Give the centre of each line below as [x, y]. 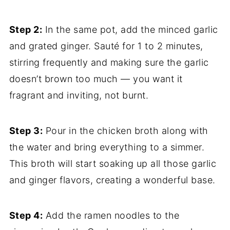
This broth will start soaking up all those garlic [113, 164]
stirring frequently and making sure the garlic [109, 63]
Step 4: [26, 216]
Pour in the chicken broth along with [126, 131]
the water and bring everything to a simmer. [107, 147]
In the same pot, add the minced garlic [130, 30]
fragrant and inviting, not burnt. [79, 95]
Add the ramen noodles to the [111, 216]
